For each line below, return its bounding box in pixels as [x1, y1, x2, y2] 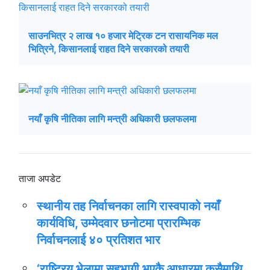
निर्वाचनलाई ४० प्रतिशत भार [37, 233, 160, 247]
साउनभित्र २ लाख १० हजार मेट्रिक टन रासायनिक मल [28, 30, 218, 42]
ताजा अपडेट [19, 172, 61, 185]
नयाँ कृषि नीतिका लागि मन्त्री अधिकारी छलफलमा [28, 113, 196, 125]
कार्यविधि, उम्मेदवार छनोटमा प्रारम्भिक [37, 216, 200, 230]
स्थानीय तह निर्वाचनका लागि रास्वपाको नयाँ [37, 199, 220, 213]
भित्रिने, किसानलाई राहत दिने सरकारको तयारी [28, 43, 189, 55]
